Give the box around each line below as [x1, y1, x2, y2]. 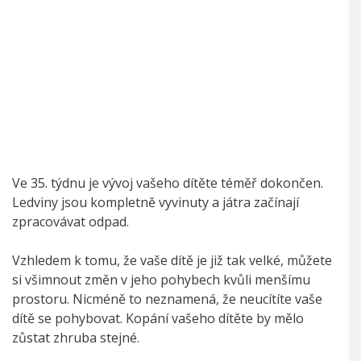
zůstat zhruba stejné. [12, 329, 139, 347]
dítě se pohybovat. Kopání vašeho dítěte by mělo [12, 309, 304, 328]
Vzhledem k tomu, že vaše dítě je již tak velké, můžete [12, 251, 332, 270]
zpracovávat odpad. [12, 213, 129, 231]
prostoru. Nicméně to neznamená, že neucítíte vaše [12, 290, 322, 309]
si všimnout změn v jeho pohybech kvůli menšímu [12, 271, 310, 289]
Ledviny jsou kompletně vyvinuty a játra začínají [12, 193, 299, 212]
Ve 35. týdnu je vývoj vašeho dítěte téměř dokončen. [12, 174, 323, 193]
